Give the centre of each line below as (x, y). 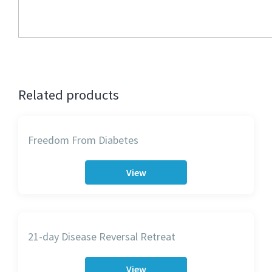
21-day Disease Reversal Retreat (102, 236)
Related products (69, 95)
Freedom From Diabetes (83, 140)
